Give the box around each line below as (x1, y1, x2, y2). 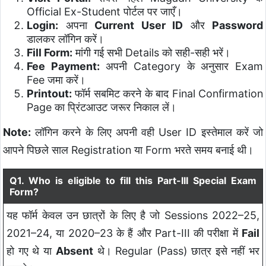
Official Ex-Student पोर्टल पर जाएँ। (27, 5, 182, 18)
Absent (55, 244, 93, 257)
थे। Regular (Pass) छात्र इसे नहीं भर (93, 244, 260, 257)
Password (212, 18, 263, 31)
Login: (27, 18, 58, 31)
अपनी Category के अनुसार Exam (99, 59, 264, 72)
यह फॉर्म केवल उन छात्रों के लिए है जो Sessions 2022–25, (7, 208, 259, 221)
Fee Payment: (27, 59, 100, 72)
